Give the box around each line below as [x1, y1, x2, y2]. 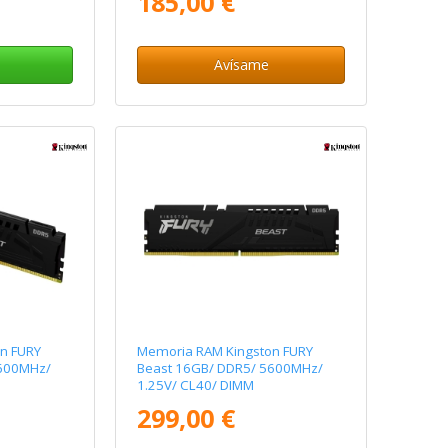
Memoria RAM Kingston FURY [137, 342, 314, 361]
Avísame [213, 55, 269, 75]
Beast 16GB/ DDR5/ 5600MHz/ [137, 359, 324, 378]
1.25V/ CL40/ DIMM [137, 376, 255, 395]
